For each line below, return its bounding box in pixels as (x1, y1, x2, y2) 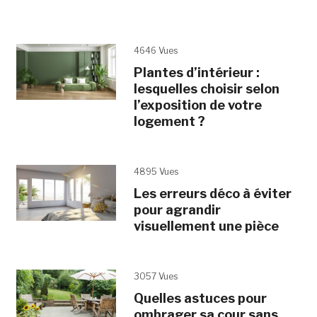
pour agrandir (133, 202, 221, 217)
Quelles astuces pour (133, 290, 267, 306)
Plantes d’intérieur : (133, 64, 260, 80)
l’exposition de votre (133, 97, 262, 113)
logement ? (133, 113, 205, 129)
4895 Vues (133, 166, 178, 177)
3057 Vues (133, 270, 178, 282)
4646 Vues (133, 45, 178, 56)
